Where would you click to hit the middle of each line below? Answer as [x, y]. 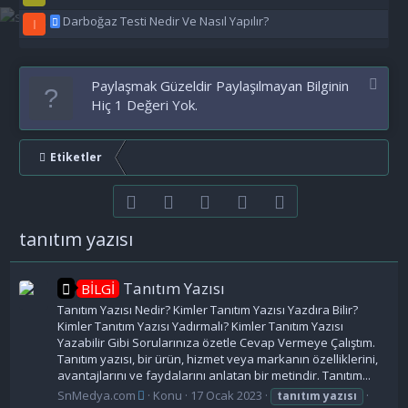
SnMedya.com [97, 395]
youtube [242, 200]
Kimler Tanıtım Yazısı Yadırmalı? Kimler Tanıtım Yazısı [201, 326]
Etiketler [76, 158]
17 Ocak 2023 [227, 395]
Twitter [203, 200]
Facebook [172, 200]
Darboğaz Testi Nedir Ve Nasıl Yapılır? [166, 21]
